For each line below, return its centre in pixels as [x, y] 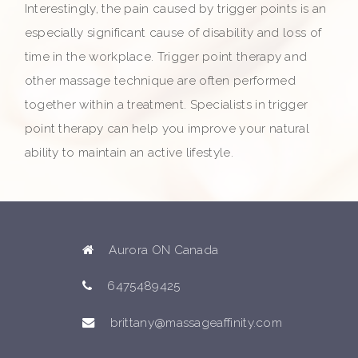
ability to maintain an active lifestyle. [129, 153]
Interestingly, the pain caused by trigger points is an [175, 9]
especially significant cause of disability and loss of [173, 33]
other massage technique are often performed [160, 81]
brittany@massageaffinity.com [196, 322]
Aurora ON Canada [162, 251]
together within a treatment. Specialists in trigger [166, 105]
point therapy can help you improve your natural [167, 129]
